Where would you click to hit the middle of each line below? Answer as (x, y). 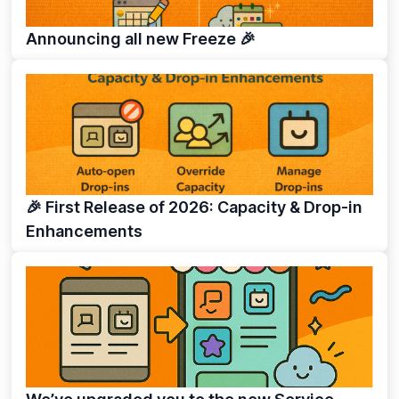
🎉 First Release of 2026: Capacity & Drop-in (194, 208)
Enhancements (84, 232)
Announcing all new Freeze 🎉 (141, 39)
